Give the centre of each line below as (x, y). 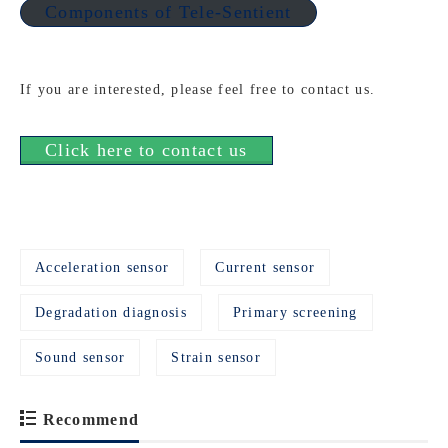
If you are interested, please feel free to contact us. (198, 90)
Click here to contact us (146, 150)
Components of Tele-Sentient (168, 12)
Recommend (88, 420)
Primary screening (295, 313)
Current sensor (265, 268)
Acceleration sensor (102, 268)
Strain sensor (216, 358)
